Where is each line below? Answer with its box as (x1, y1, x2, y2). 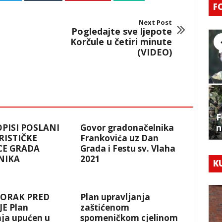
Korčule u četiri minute (70, 36, 172, 48)
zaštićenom (80, 202, 130, 214)
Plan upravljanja (80, 191, 151, 203)
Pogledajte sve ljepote (71, 25, 172, 38)
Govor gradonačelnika (80, 122, 174, 134)
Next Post (138, 18, 172, 27)
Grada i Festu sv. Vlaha (80, 143, 176, 155)
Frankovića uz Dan (80, 132, 159, 144)
